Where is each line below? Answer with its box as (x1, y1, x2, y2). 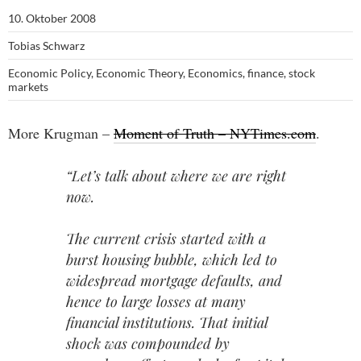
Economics (188, 66, 243, 80)
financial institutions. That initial (66, 313, 268, 333)
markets (8, 80, 48, 93)
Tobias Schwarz (8, 39, 85, 52)
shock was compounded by (66, 334, 230, 354)
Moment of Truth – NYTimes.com (114, 123, 316, 143)
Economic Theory (96, 66, 183, 80)
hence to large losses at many (66, 292, 246, 312)
